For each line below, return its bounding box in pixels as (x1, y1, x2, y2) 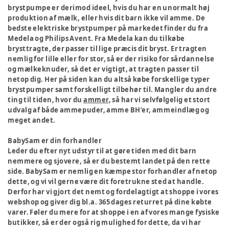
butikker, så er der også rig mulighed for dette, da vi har (8, 218, 201, 227)
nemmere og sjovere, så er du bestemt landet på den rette (8, 156, 211, 166)
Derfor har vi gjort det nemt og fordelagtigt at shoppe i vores (8, 187, 219, 196)
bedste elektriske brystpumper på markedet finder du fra (8, 24, 209, 33)
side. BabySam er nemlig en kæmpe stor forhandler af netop (8, 167, 217, 176)
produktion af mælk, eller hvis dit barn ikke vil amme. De (8, 13, 205, 22)
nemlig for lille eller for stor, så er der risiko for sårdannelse (8, 54, 215, 63)
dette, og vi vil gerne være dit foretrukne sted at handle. (8, 177, 204, 186)
